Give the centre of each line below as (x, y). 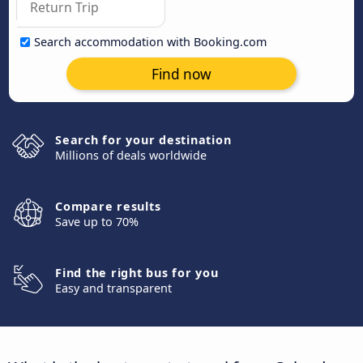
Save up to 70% (97, 222)
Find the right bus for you (137, 273)
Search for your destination (143, 140)
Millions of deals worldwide (131, 155)
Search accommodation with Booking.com (150, 42)
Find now (181, 74)
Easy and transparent (113, 288)
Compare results (108, 206)
